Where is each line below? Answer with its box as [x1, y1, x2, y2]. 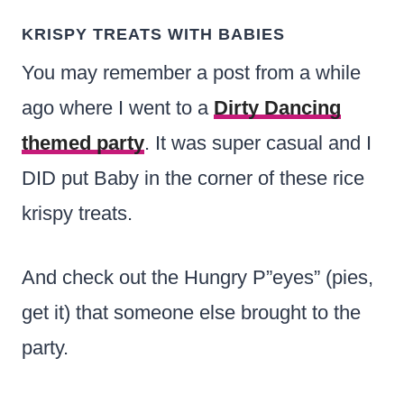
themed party [22, 131, 144, 154]
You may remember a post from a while [22, 60, 361, 84]
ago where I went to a [22, 96, 214, 119]
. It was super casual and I [144, 131, 372, 154]
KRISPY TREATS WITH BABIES [22, 24, 285, 43]
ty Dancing [242, 96, 341, 119]
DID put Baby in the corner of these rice [22, 166, 364, 189]
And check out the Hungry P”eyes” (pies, [22, 265, 373, 289]
